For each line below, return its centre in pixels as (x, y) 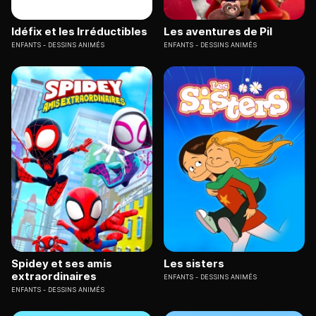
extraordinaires (54, 276)
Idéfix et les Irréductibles (79, 32)
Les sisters (194, 263)
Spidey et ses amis (62, 263)
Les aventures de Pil (218, 32)
